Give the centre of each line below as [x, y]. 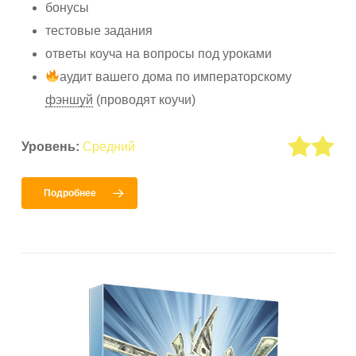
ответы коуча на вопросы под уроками [159, 53]
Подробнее [70, 193]
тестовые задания [99, 30]
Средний [109, 146]
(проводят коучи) [145, 99]
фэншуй [70, 99]
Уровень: [51, 146]
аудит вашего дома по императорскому [176, 76]
